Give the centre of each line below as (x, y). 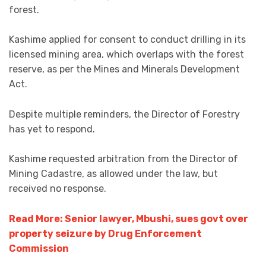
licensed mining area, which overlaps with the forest (126, 55)
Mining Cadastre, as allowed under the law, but (113, 174)
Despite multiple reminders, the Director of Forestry (124, 114)
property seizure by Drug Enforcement (105, 233)
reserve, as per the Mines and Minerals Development (124, 69)
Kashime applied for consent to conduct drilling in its (127, 40)
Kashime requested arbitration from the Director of (123, 159)
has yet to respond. (52, 129)
